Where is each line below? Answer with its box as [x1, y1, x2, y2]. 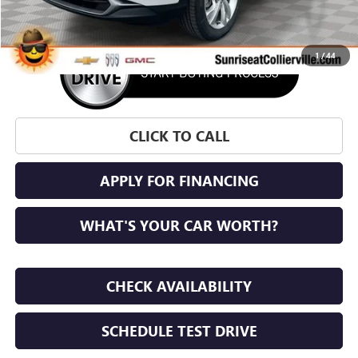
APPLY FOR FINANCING [99, 171, 259, 191]
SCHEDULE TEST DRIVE [101, 321, 257, 341]
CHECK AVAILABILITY [106, 276, 253, 296]
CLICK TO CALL [129, 126, 229, 146]
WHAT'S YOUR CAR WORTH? [80, 216, 279, 236]
